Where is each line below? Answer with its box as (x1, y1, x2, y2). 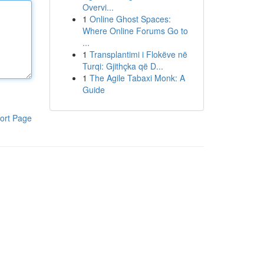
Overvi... (82, 1, 114, 13)
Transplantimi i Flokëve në (89, 48, 187, 60)
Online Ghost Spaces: (89, 13, 171, 25)
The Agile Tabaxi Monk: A (89, 72, 185, 84)
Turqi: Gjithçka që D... (82, 60, 163, 72)
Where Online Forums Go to (82, 25, 188, 37)
